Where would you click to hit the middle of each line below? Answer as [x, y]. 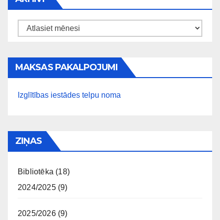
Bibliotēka [36, 172]
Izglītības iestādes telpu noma [69, 95]
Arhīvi [27, 27]
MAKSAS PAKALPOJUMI [66, 68]
